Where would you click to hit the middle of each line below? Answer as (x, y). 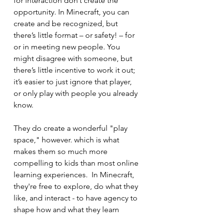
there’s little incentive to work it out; (75, 70)
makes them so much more (62, 152)
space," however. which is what (67, 140)
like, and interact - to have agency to (77, 198)
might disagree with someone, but (74, 59)
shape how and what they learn (67, 210)
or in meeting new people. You (68, 47)
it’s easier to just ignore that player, (74, 82)
